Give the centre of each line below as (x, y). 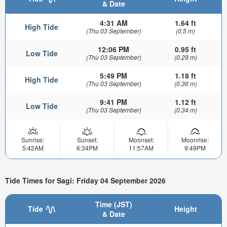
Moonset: (141, 139)
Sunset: (87, 139)
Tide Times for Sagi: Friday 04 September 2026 (85, 181)
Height (185, 209)
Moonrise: (195, 139)
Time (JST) (113, 204)
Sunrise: (33, 139)
